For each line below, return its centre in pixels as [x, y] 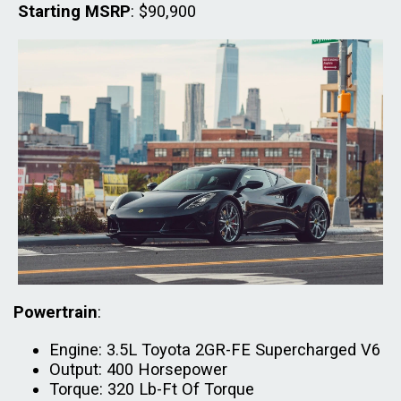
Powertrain [55, 311]
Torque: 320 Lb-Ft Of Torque [152, 388]
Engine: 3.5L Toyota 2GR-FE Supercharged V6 [215, 349]
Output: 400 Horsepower [138, 369]
